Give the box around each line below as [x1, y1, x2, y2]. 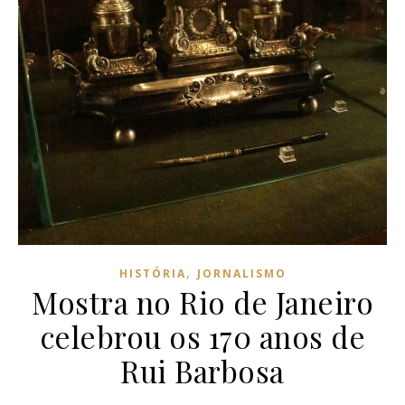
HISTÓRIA [118, 266, 186, 281]
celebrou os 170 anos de [39, 316, 366, 356]
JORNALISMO [196, 266, 287, 281]
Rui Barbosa [120, 351, 285, 391]
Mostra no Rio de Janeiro [32, 282, 373, 322]
